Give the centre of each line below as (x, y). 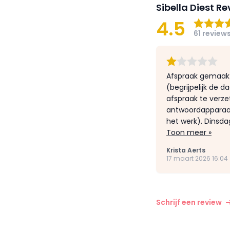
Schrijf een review (189, 202)
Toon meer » (189, 132)
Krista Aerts (186, 150)
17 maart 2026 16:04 (197, 158)
